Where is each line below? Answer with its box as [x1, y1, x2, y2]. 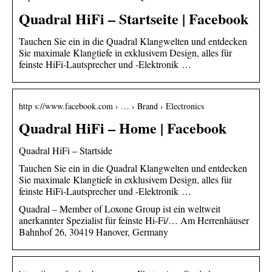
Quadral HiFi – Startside [19, 143, 112, 157]
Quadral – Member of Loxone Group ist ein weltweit [19, 202, 220, 215]
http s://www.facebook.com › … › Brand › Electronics [19, 100, 204, 112]
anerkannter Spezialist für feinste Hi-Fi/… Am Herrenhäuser [19, 213, 249, 226]
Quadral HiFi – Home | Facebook [19, 117, 226, 138]
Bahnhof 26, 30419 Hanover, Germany [19, 225, 168, 238]
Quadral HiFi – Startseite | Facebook [19, 7, 248, 29]
